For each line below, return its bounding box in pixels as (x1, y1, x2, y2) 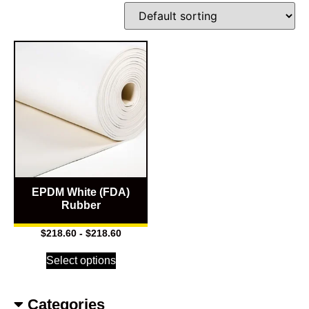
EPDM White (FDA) (32, 186, 130, 198)
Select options (46, 254, 116, 266)
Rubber (61, 199, 101, 211)
